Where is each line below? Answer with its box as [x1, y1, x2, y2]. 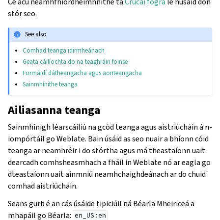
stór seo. [8, 8, 37, 19]
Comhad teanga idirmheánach [23, 46, 105, 55]
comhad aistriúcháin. [8, 180, 78, 191]
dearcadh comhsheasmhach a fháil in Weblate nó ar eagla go [8, 157, 211, 167]
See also [25, 30, 47, 39]
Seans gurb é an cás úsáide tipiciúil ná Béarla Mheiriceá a [8, 198, 194, 209]
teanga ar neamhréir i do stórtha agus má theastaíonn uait [8, 145, 205, 156]
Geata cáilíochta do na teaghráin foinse [23, 57, 128, 66]
